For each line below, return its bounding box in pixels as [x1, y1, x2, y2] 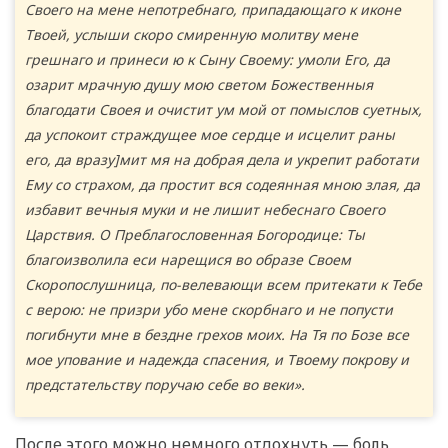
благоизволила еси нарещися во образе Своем [25, 249, 351, 269]
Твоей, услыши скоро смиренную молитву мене [25, 24, 358, 44]
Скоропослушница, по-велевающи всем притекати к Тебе [25, 274, 422, 294]
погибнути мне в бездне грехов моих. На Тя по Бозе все [25, 324, 409, 344]
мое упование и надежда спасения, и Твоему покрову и [25, 349, 409, 369]
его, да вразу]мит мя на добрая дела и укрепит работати [25, 149, 419, 169]
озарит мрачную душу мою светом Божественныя [25, 74, 373, 94]
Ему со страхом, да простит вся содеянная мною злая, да [25, 174, 420, 194]
